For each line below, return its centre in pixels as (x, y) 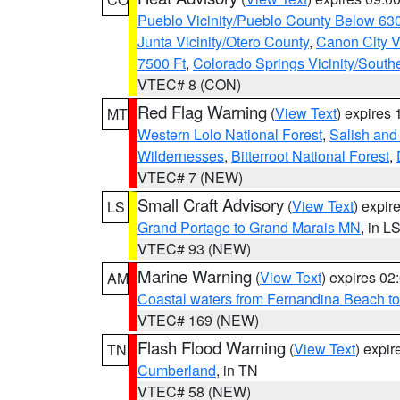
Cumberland (177, 370)
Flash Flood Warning (212, 347)
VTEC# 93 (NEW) (194, 249)
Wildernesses (181, 156)
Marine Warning (195, 276)
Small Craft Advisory (211, 204)
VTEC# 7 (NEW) (190, 177)
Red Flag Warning (202, 112)
